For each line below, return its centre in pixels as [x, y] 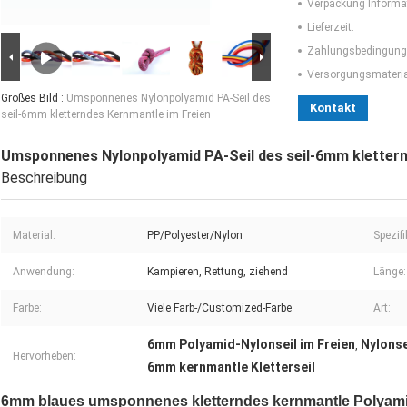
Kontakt [333, 108]
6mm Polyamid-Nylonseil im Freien [251, 345]
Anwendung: [44, 272]
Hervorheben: [45, 357]
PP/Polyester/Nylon [195, 236]
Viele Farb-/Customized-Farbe [219, 308]
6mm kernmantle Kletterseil [231, 367]
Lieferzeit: [331, 28]
